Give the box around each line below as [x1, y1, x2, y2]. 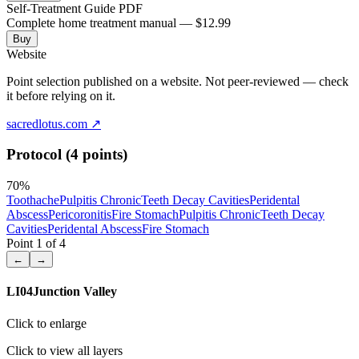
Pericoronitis [48, 208, 111, 222]
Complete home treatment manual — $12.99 [6, 15, 231, 30]
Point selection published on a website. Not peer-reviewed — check [6, 74, 349, 88]
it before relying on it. [6, 88, 115, 103]
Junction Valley [33, 284, 117, 299]
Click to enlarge [6, 316, 87, 330]
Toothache [6, 193, 59, 208]
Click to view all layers [6, 343, 123, 357]
